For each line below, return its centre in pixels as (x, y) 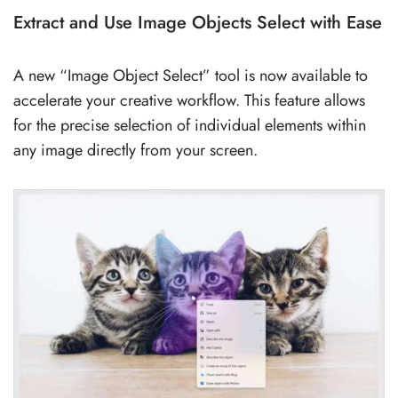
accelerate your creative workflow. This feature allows (189, 100)
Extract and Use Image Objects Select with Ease (198, 22)
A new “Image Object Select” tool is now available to (191, 75)
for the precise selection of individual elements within (190, 125)
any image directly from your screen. (135, 150)
